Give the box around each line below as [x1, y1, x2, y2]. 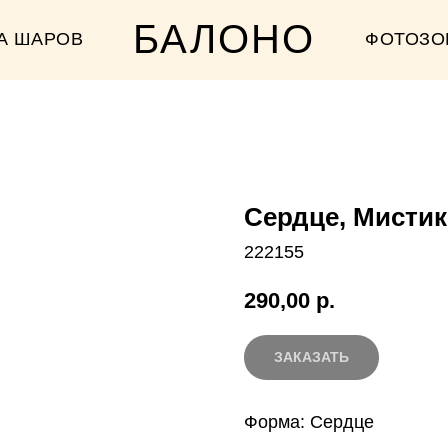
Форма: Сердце [244, 411, 374, 432]
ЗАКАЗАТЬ [274, 348, 349, 365]
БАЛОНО [133, 17, 315, 61]
